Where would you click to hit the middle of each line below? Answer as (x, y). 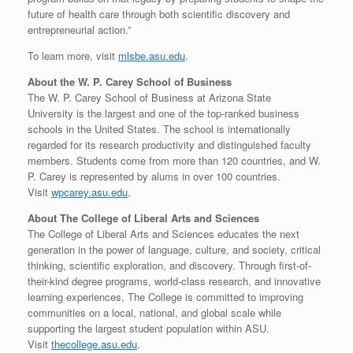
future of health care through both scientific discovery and (159, 13)
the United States (117, 128)
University (50, 113)
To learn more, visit (73, 55)
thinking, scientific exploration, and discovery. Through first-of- (169, 265)
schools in (52, 128)
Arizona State (240, 97)
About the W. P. (67, 81)
